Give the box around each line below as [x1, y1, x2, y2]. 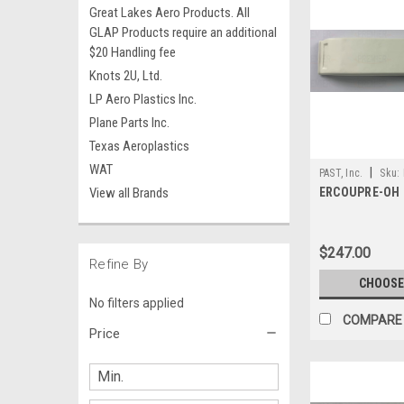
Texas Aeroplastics [89, 138, 189, 154]
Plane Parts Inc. [89, 115, 170, 131]
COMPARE [342, 313, 402, 328]
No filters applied [89, 295, 184, 310]
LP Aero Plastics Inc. [89, 91, 197, 107]
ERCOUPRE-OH [318, 185, 400, 200]
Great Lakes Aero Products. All [89, 5, 250, 21]
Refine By [89, 256, 149, 272]
